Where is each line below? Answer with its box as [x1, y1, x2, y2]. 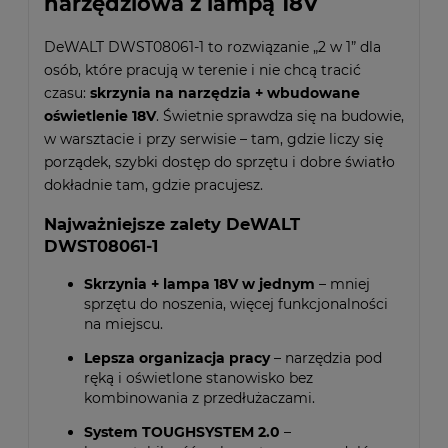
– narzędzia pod [270, 348, 382, 367]
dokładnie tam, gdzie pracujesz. [44, 175, 263, 194]
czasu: [44, 83, 90, 102]
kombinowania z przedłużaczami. [84, 388, 315, 407]
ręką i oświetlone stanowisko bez [84, 368, 313, 387]
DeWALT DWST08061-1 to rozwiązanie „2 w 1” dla [44, 37, 381, 56]
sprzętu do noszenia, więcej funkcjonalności [84, 294, 388, 313]
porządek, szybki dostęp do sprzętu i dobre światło [44, 152, 395, 171]
